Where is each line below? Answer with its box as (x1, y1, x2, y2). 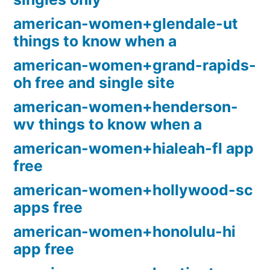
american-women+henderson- (13, 98, 238, 116)
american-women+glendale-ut (13, 14, 238, 33)
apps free (13, 198, 83, 217)
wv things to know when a (13, 115, 202, 134)
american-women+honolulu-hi (13, 222, 236, 241)
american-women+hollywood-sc (13, 181, 253, 199)
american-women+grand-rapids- (13, 56, 256, 75)
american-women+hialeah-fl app (13, 139, 254, 158)
